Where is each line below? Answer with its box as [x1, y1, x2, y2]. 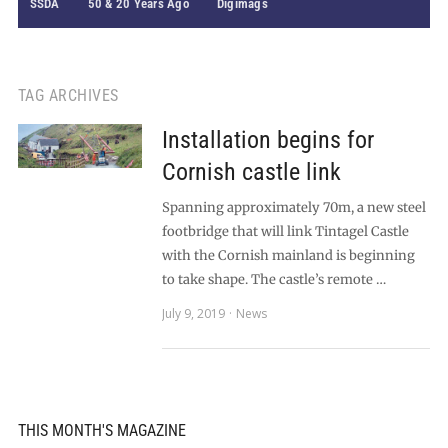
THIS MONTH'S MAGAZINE [17, 421, 186, 440]
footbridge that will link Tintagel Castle [161, 223, 409, 240]
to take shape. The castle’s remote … [161, 271, 386, 288]
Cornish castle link [161, 158, 341, 186]
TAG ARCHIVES [17, 86, 119, 105]
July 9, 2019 [161, 305, 225, 322]
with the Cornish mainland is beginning [161, 247, 415, 264]
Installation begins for [161, 126, 374, 154]
